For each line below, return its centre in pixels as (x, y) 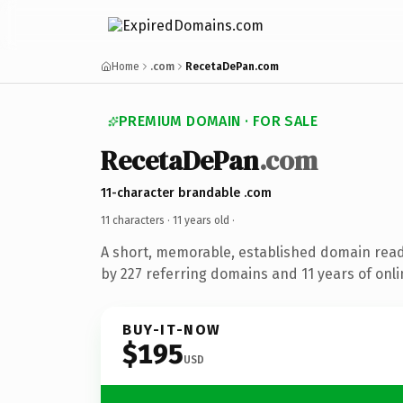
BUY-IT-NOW (172, 329)
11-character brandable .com (186, 193)
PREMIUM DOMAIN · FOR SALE (218, 121)
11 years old (201, 220)
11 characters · (137, 220)
